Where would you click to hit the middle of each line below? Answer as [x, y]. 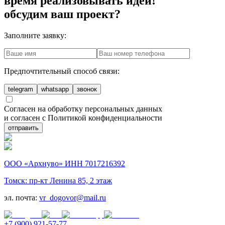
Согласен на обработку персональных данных [83, 108]
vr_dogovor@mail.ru [73, 197]
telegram [21, 89]
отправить [23, 128]
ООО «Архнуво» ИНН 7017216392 [65, 163]
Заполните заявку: [35, 35]
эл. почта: [21, 197]
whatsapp [55, 89]
